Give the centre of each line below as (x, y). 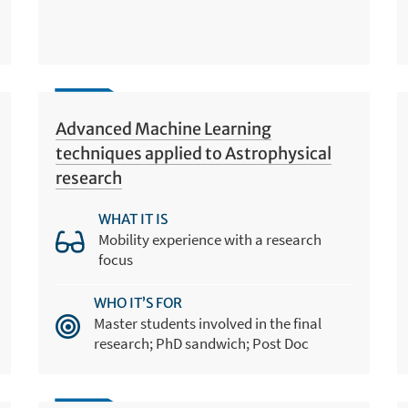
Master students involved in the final (208, 324)
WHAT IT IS (133, 219)
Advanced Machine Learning (164, 128)
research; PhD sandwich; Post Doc (202, 344)
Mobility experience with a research (210, 240)
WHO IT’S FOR (138, 303)
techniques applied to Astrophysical (194, 153)
